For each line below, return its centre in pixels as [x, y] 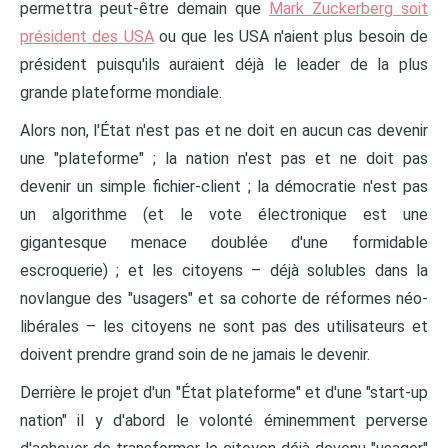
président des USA [87, 36]
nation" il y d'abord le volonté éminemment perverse [224, 420]
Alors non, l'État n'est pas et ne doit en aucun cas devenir [224, 130]
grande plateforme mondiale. [123, 92]
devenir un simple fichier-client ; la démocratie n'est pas [224, 186]
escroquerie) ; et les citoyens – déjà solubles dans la [224, 270]
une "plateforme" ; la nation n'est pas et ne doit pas [224, 158]
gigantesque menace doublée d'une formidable [224, 242]
